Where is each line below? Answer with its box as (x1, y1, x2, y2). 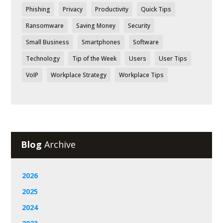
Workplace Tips (119, 70, 164, 79)
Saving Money (76, 21, 116, 30)
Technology (26, 54, 60, 63)
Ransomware (26, 21, 64, 30)
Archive (42, 138, 76, 151)
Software (133, 37, 159, 46)
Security (128, 21, 151, 30)
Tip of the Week (72, 54, 117, 63)
